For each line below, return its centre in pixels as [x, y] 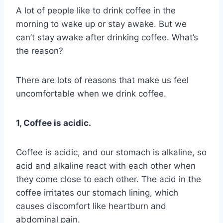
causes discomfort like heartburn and [91, 206]
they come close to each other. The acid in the [109, 179]
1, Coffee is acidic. [54, 123]
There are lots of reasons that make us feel [102, 80]
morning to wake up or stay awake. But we [101, 24]
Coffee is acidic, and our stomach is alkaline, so [111, 153]
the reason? [40, 51]
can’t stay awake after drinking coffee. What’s [107, 38]
